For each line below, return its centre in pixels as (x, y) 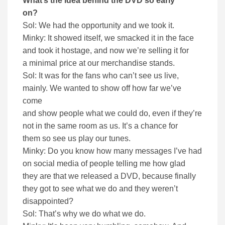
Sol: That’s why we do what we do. (84, 214)
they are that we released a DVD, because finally (109, 176)
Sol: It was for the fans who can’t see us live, (101, 76)
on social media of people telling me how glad (104, 164)
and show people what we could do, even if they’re (112, 114)
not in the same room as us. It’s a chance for (100, 126)
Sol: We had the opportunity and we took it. (98, 26)
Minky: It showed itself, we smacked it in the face (108, 38)
